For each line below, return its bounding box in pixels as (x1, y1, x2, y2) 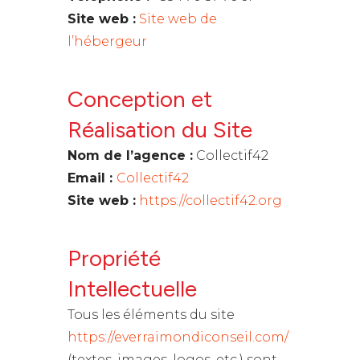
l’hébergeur (67, 34, 147, 49)
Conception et (67, 85, 212, 112)
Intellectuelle (67, 275, 197, 302)
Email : (67, 170, 117, 186)
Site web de (139, 11, 217, 27)
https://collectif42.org (139, 193, 282, 208)
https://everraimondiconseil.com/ (67, 329, 288, 345)
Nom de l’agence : (67, 148, 193, 163)
